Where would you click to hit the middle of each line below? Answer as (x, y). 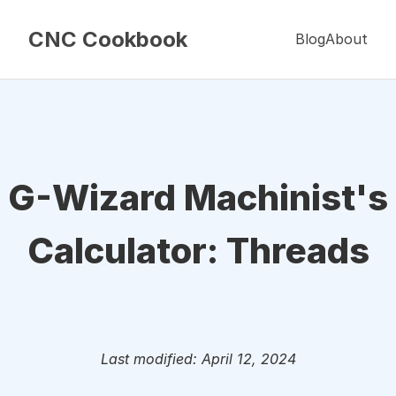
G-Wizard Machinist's (198, 198)
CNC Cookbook (108, 39)
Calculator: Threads (198, 251)
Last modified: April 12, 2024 (198, 359)
